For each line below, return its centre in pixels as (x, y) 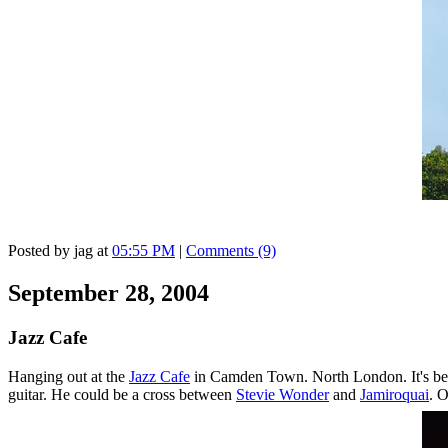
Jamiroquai (394, 394)
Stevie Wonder (282, 394)
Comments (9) (231, 251)
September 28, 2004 (108, 293)
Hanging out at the (68, 376)
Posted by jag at (60, 251)
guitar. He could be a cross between (122, 394)
